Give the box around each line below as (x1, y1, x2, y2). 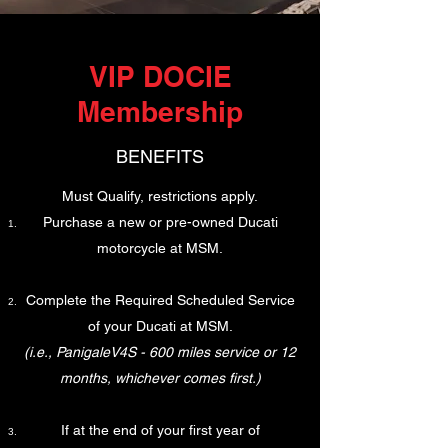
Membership (77, 95, 243, 128)
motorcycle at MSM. (97, 240, 223, 256)
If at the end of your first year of (60, 422, 260, 438)
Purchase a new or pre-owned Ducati (42, 214, 278, 230)
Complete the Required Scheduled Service (25, 292, 295, 308)
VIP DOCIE (88, 60, 232, 93)
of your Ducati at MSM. (87, 318, 233, 334)
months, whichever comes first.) (59, 370, 261, 386)
